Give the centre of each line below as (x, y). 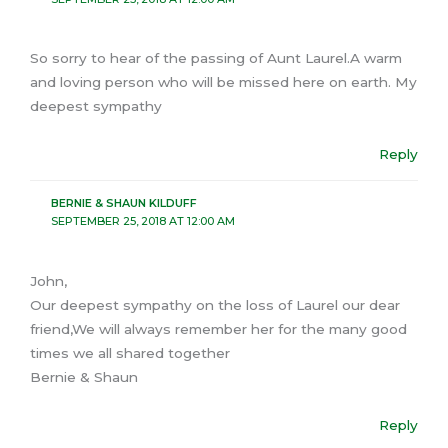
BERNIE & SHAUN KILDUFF (123, 203)
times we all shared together (130, 352)
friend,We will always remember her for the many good (218, 328)
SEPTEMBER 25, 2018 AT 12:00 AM (142, 221)
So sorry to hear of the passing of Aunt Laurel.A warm (216, 58)
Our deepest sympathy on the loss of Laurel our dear (215, 304)
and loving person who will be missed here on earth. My (223, 82)
